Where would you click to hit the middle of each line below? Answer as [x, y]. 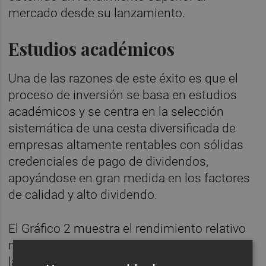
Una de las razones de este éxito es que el [123, 79]
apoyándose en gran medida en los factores [129, 178]
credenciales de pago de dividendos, [109, 162]
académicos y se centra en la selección [116, 112]
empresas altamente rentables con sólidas [126, 145]
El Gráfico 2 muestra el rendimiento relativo [127, 229]
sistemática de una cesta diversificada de [122, 129]
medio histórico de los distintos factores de [129, 246]
